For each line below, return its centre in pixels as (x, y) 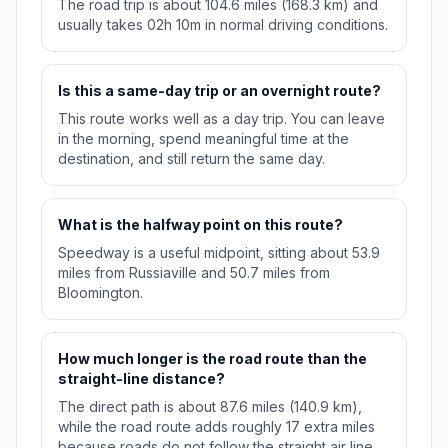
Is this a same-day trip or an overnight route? (219, 91)
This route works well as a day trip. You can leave (221, 119)
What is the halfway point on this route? (200, 225)
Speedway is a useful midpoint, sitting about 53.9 (219, 253)
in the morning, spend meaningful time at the (203, 139)
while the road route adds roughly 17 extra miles (216, 427)
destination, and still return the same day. (191, 159)
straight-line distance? (141, 379)
